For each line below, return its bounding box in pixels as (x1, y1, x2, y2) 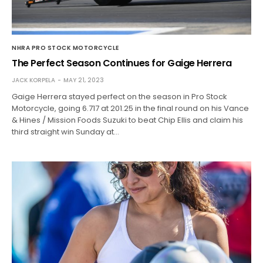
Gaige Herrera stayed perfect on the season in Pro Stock (12, 90, 228, 102)
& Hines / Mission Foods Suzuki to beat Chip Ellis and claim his (12, 114, 244, 126)
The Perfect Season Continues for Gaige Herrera (12, 56, 232, 70)
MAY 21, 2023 (63, 75, 104, 85)
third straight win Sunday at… (12, 126, 120, 137)
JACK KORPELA (12, 75, 55, 85)
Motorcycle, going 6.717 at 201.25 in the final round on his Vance (12, 102, 249, 114)
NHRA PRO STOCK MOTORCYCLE (12, 43, 119, 52)
